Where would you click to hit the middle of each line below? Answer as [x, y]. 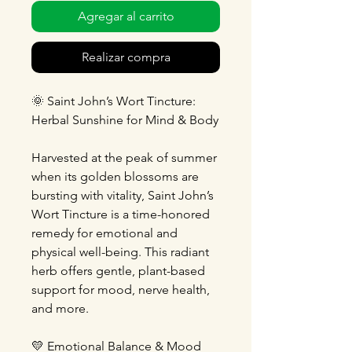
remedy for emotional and [104, 233]
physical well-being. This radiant [120, 252]
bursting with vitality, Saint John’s [123, 195]
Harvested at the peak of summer [124, 158]
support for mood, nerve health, [121, 290]
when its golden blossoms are [115, 176]
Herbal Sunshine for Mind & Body [125, 120]
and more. [60, 308]
